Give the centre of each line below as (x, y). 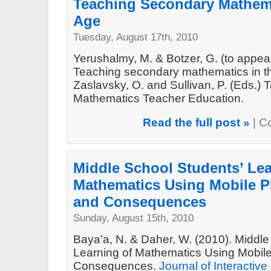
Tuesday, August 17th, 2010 (135, 37)
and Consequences (139, 202)
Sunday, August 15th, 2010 (133, 218)
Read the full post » (196, 122)
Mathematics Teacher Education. (158, 98)
